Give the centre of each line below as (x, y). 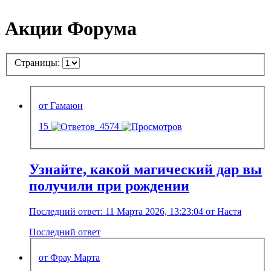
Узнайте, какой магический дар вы (145, 170)
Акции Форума (71, 29)
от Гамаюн (61, 106)
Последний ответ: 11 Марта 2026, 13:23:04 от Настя (135, 212)
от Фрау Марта (69, 257)
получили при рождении (109, 186)
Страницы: (38, 63)
